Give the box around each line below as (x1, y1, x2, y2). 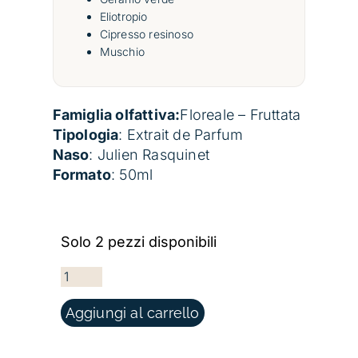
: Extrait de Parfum (118, 126, 244, 144)
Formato (52, 166, 111, 184)
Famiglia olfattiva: (52, 106, 181, 124)
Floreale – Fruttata (180, 106, 301, 124)
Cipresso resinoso (99, 27, 193, 42)
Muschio (99, 45, 145, 59)
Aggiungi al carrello (65, 304, 200, 322)
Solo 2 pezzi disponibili (60, 233, 217, 251)
